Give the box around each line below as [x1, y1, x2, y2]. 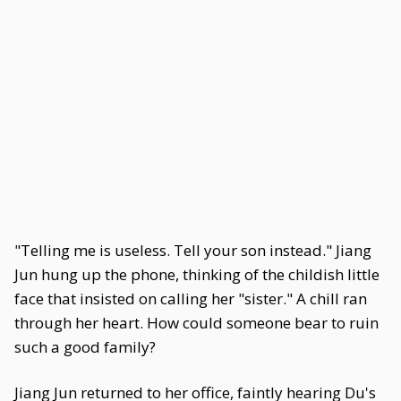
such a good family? [14, 337, 156, 357]
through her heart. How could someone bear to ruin [14, 312, 379, 333]
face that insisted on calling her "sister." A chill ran [14, 288, 367, 309]
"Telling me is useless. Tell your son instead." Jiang [14, 240, 371, 260]
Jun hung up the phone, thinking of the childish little [14, 264, 380, 285]
